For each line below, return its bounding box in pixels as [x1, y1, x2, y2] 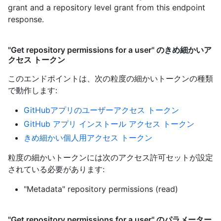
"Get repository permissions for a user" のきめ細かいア [8, 44, 212, 55]
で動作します [8, 85, 55, 95]
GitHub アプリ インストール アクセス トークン [24, 118, 194, 129]
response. [8, 14, 44, 24]
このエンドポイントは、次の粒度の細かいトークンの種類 [8, 73, 213, 83]
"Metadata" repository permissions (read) [24, 184, 178, 194]
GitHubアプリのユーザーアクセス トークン [24, 105, 179, 115]
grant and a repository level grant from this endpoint [8, 2, 205, 12]
